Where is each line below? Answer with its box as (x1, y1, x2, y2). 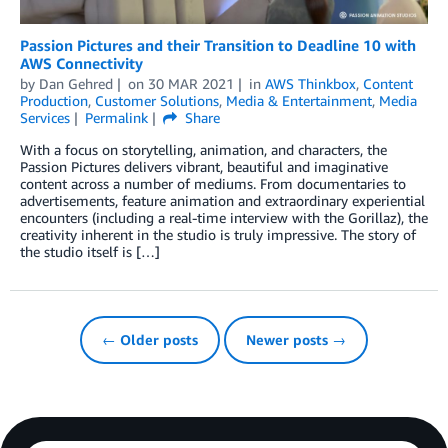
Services (20, 108, 70, 126)
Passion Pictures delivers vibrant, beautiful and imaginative (20, 157, 388, 175)
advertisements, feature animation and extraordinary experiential (20, 191, 425, 209)
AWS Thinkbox (264, 74, 356, 92)
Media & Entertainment (226, 91, 372, 109)
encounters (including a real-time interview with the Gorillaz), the (20, 208, 428, 226)
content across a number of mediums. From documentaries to (20, 174, 406, 192)
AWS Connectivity (20, 53, 143, 72)
